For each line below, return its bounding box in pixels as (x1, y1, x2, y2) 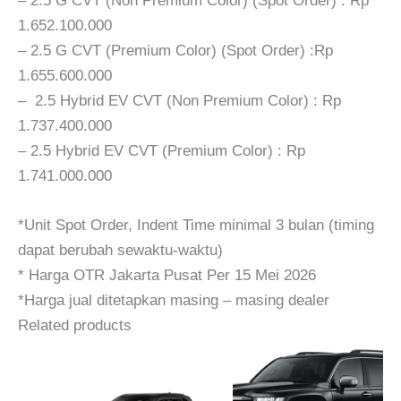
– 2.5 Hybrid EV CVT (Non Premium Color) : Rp (18, 91, 341, 109)
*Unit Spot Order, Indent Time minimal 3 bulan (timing (18, 216, 374, 234)
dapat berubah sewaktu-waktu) (18, 241, 223, 259)
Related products (18, 316, 132, 334)
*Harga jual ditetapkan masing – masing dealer (18, 291, 329, 309)
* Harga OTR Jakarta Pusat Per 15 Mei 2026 (18, 266, 316, 284)
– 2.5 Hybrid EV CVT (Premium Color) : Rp (18, 141, 305, 159)
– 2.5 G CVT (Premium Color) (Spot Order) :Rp (18, 41, 333, 59)
